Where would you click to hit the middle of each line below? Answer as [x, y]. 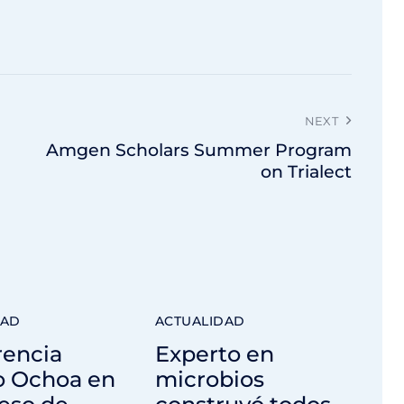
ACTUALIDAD [200, 321]
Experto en [214, 353]
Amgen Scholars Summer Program [199, 150]
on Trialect [307, 171]
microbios [209, 379]
